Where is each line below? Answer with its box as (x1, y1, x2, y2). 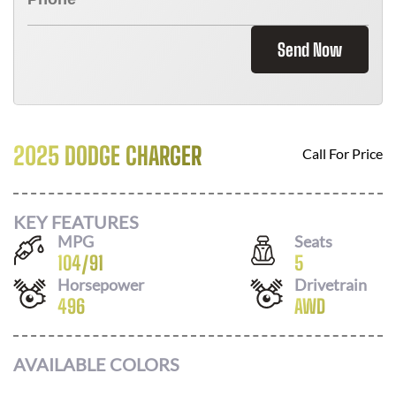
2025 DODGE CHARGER (13, 141, 202, 171)
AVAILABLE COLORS (13, 354, 179, 375)
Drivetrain (294, 274, 367, 294)
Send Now (278, 39, 342, 60)
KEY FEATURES (13, 210, 139, 232)
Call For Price (302, 145, 383, 162)
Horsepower (57, 274, 144, 294)
